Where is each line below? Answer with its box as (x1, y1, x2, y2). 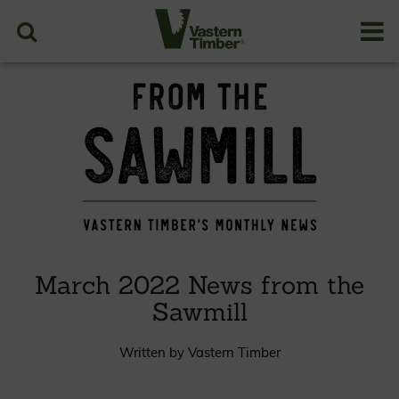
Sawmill (151, 295, 248, 328)
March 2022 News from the (35, 268, 364, 301)
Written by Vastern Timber (118, 343, 281, 361)
